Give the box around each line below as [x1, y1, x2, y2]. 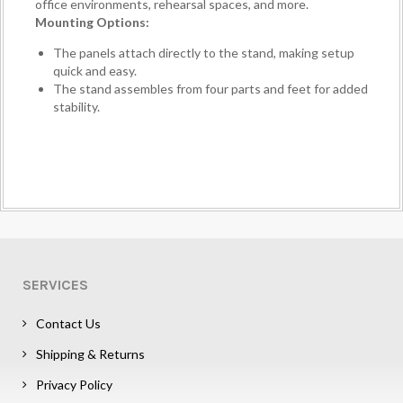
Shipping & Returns [36, 345, 145, 362]
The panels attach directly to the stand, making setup [53, 44, 354, 60]
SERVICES [22, 275, 88, 293]
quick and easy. [53, 62, 137, 78]
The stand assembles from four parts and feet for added [53, 80, 368, 96]
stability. [53, 98, 100, 114]
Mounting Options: [35, 13, 149, 30]
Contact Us [36, 315, 101, 331]
